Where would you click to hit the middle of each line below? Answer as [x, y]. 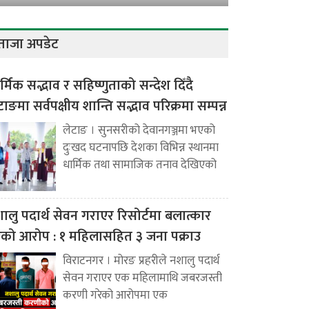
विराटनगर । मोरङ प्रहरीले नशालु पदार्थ [141, 261]
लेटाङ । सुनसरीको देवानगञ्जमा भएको [139, 131]
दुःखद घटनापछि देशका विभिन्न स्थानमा [141, 148]
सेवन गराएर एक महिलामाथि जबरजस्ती [142, 278]
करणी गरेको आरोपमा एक [115, 296]
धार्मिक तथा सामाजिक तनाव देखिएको [140, 165]
